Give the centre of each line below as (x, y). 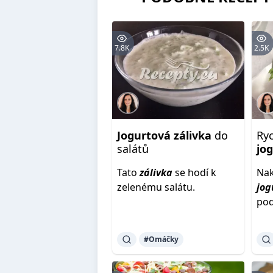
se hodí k (194, 172)
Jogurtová (144, 135)
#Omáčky (161, 239)
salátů (133, 149)
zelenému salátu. (156, 187)
